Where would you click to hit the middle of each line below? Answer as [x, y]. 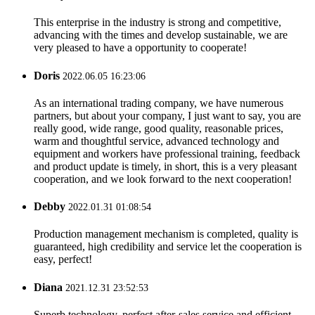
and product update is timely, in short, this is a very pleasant [165, 166]
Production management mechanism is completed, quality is [166, 234]
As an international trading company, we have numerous [159, 103]
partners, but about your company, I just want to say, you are [167, 115]
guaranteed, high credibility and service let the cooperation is [168, 247]
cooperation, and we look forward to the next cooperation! [163, 179]
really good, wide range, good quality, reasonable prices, [159, 128]
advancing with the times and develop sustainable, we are [161, 35]
